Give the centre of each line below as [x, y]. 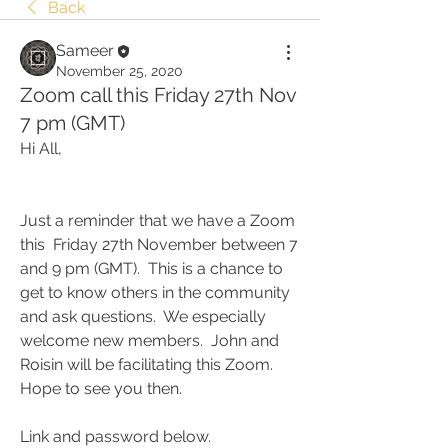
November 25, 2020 [119, 71]
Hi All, [41, 148]
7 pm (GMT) [72, 123]
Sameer [85, 50]
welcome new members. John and [149, 340]
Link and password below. [115, 436]
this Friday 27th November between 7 [159, 244]
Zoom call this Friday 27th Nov [158, 95]
